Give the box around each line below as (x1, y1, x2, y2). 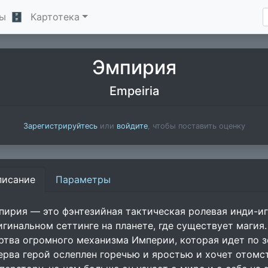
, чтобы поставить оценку (147, 121, 245, 130)
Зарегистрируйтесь (23, 121, 98, 130)
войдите (116, 121, 148, 130)
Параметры (56, 173, 111, 185)
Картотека (31, 11, 80, 23)
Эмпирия (92, 56, 176, 79)
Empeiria (109, 84, 159, 98)
